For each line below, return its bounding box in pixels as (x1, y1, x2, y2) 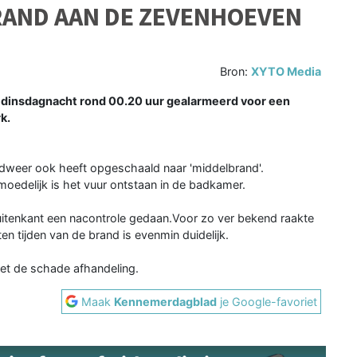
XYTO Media (251, 64, 322, 78)
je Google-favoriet (217, 294, 318, 308)
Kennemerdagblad (114, 294, 218, 308)
